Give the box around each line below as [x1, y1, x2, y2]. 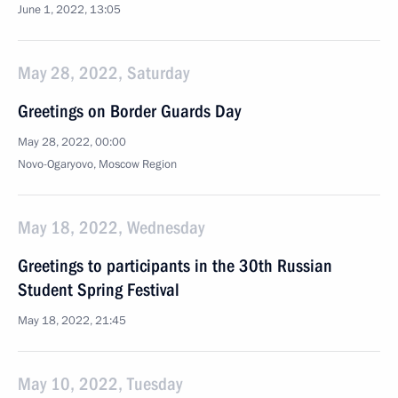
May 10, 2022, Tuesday [18, 373, 182, 394]
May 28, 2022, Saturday [18, 62, 189, 84]
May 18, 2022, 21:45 [18, 313, 126, 329]
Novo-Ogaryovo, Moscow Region [18, 156, 177, 172]
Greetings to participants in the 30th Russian [18, 255, 332, 276]
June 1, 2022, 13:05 [18, 2, 121, 18]
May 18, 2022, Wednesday [18, 217, 204, 238]
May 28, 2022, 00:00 [18, 134, 126, 150]
